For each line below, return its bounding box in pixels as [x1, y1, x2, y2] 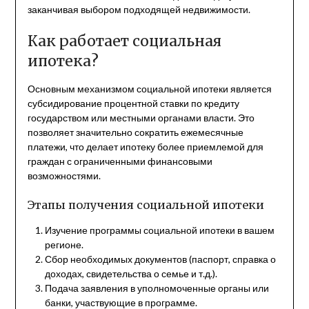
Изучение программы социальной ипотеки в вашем [44, 223, 275, 236]
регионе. [44, 238, 83, 250]
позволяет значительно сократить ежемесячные [27, 126, 243, 138]
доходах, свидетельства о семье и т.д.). [44, 267, 217, 279]
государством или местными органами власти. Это [27, 111, 255, 123]
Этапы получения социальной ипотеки [27, 197, 264, 212]
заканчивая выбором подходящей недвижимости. [27, 3, 250, 15]
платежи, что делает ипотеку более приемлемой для [27, 140, 263, 152]
